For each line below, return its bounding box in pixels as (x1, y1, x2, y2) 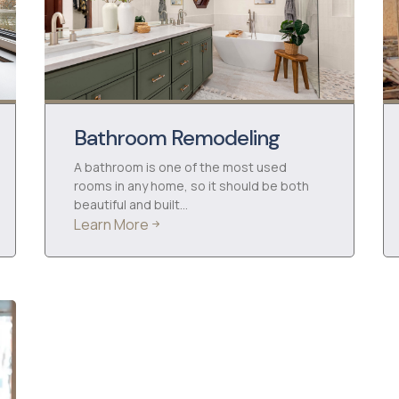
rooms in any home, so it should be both (74, 177, 309, 194)
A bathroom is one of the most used (74, 159, 287, 175)
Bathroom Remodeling (74, 124, 280, 151)
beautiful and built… (74, 196, 188, 213)
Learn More (74, 215, 149, 234)
